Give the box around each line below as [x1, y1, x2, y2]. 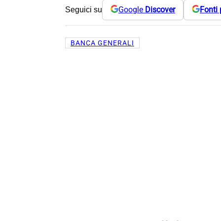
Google [118, 5, 145, 15]
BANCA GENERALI [71, 38, 134, 47]
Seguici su [65, 5, 102, 14]
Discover [145, 5, 175, 15]
